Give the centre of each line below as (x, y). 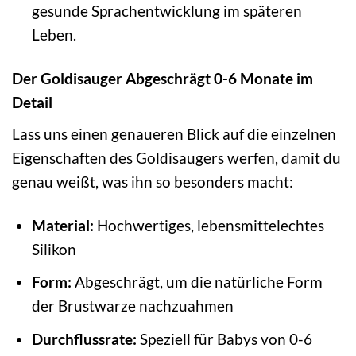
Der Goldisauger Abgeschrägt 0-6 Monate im (163, 79)
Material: (62, 225)
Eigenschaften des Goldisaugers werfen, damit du (176, 157)
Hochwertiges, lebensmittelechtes (209, 225)
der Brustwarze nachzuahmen (132, 306)
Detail (32, 103)
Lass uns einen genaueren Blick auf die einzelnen (174, 133)
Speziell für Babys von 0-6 (224, 339)
